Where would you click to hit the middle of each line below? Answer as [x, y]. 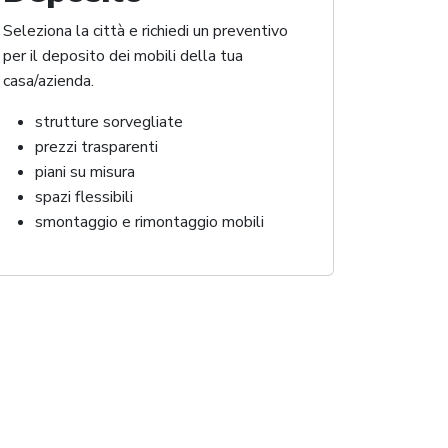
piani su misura [85, 172]
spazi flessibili [84, 197]
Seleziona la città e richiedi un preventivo [145, 31]
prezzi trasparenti [96, 147]
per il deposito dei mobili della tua [123, 56]
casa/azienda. [48, 81]
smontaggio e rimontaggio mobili [149, 222]
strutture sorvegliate [109, 122]
